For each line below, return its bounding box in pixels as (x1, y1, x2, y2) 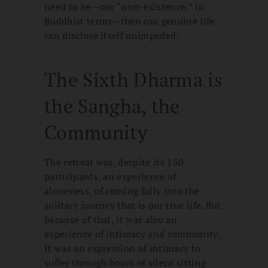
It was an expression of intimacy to (44, 242, 201, 255)
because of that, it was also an (44, 213, 177, 227)
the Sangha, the (44, 93, 180, 119)
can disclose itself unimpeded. (44, 29, 179, 42)
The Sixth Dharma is (44, 67, 223, 93)
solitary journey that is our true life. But (44, 199, 221, 212)
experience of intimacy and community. (44, 227, 220, 241)
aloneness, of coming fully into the (44, 184, 200, 198)
